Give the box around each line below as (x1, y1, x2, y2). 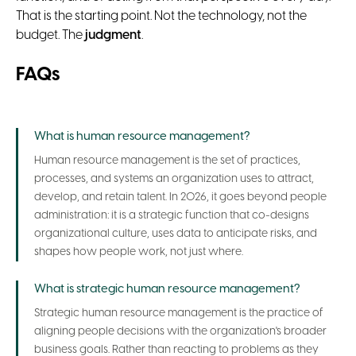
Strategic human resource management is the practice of (34, 307, 323, 319)
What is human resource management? (34, 130, 250, 143)
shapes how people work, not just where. (34, 246, 243, 258)
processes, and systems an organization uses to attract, (34, 172, 314, 185)
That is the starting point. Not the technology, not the (16, 10, 307, 24)
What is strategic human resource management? (34, 282, 300, 296)
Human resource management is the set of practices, (34, 154, 300, 167)
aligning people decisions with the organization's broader (34, 325, 327, 338)
